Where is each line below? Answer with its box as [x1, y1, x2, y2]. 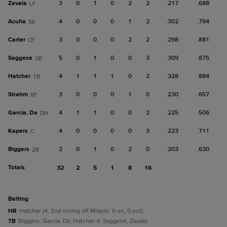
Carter [8, 36, 25, 44]
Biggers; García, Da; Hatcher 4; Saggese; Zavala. [18, 217, 148, 225]
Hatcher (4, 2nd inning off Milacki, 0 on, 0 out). [19, 207, 144, 215]
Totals [8, 164, 25, 171]
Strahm [8, 91, 28, 98]
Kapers [8, 127, 28, 135]
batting [12, 195, 28, 203]
